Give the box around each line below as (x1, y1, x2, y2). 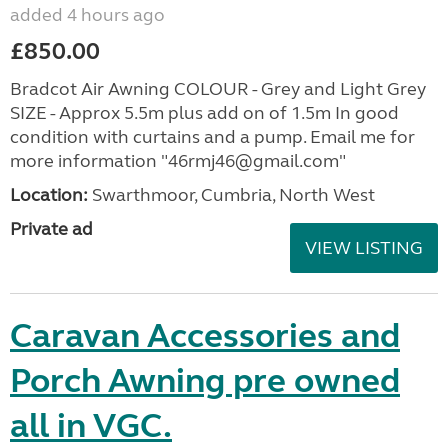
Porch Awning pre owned (10, 359, 400, 402)
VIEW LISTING (305, 236, 423, 259)
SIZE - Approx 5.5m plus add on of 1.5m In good (10, 101, 399, 124)
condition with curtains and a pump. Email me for (10, 125, 415, 148)
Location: (10, 183, 88, 206)
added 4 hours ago (10, 3, 165, 26)
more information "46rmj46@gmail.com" (10, 149, 346, 172)
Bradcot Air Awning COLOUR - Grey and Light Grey (10, 77, 426, 100)
